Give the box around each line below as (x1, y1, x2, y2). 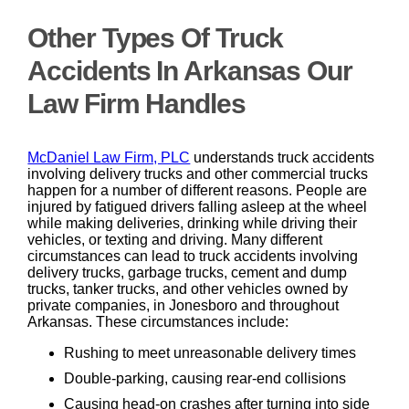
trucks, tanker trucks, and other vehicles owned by (27, 281, 349, 298)
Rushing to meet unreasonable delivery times (64, 345, 357, 362)
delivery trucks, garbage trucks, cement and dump (27, 265, 348, 281)
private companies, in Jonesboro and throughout (27, 298, 340, 314)
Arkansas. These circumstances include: (27, 314, 289, 330)
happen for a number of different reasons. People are (27, 183, 368, 199)
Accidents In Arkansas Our (27, 56, 352, 87)
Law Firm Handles (27, 89, 246, 120)
